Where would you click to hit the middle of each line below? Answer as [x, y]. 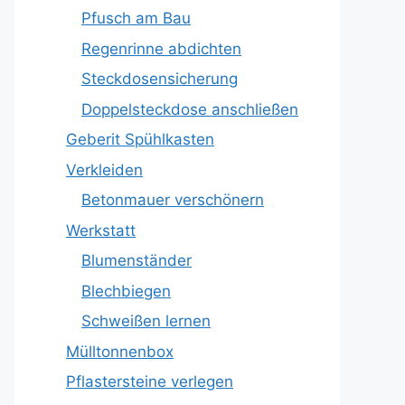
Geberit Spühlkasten [140, 139]
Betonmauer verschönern [173, 200]
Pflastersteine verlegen [150, 381]
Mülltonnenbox [120, 351]
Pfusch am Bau [136, 18]
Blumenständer [137, 260]
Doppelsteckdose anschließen [190, 109]
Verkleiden [104, 170]
